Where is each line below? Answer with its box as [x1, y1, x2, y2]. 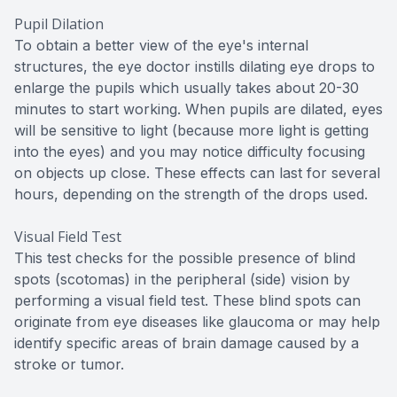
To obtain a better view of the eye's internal [14, 36, 308, 55]
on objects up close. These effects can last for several [14, 164, 380, 183]
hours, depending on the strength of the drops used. [14, 185, 368, 204]
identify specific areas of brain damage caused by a [14, 334, 359, 353]
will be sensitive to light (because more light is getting [14, 121, 369, 140]
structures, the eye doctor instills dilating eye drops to [14, 58, 375, 76]
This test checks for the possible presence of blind [14, 249, 355, 268]
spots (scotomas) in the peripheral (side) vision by [14, 270, 350, 289]
